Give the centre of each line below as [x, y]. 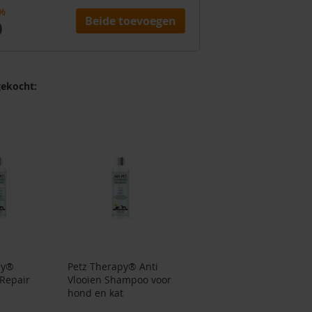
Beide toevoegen [131, 21]
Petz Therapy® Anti [112, 267]
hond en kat [95, 293]
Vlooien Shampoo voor [119, 280]
